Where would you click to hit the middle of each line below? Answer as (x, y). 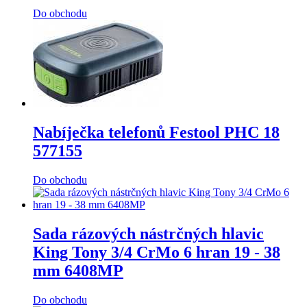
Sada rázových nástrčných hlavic (148, 233)
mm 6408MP (78, 270)
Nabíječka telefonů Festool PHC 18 (156, 133)
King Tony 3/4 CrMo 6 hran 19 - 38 (157, 252)
